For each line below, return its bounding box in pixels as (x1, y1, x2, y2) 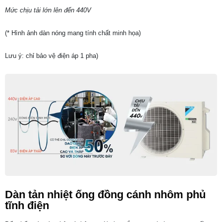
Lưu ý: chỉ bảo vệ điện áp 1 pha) (5, 52, 98, 59)
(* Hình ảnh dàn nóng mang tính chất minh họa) (5, 29, 141, 37)
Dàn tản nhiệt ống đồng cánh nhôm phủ (5, 188, 206, 201)
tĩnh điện (5, 199, 49, 212)
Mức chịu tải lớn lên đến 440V (5, 6, 91, 14)
